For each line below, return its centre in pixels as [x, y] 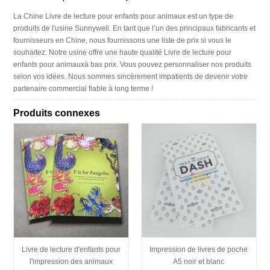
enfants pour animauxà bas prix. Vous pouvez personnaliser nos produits [133, 65]
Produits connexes [57, 113]
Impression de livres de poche [199, 250]
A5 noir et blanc [199, 262]
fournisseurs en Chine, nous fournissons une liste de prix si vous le [123, 41]
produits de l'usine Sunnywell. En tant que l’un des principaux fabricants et [135, 29]
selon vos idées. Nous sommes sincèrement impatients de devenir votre [131, 77]
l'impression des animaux [71, 262]
